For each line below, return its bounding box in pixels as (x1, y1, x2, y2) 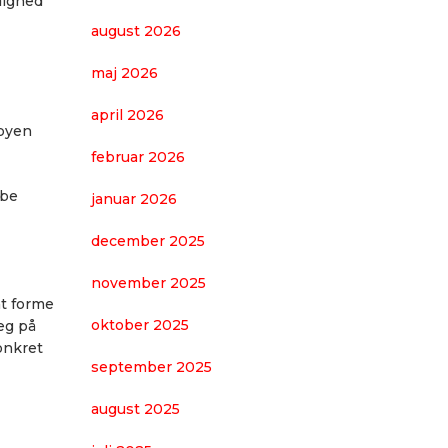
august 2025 (91, 400, 180, 418)
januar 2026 (91, 190, 177, 208)
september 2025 (91, 358, 212, 376)
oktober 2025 (91, 316, 189, 334)
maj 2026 (91, 64, 158, 82)
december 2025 (91, 232, 205, 250)
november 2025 (91, 274, 206, 292)
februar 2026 (91, 148, 185, 166)
